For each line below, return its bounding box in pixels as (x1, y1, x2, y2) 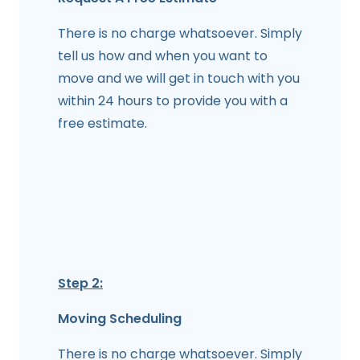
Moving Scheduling (58, 309, 182, 329)
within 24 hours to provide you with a (58, 92, 288, 111)
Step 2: (58, 274, 103, 293)
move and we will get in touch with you (58, 69, 300, 88)
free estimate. (58, 114, 147, 133)
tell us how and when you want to (58, 47, 268, 66)
